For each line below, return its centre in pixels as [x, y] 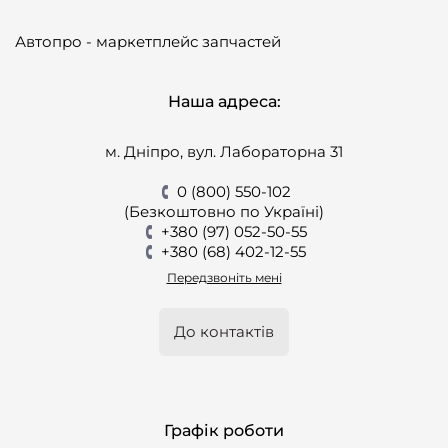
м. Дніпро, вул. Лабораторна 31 [224, 151]
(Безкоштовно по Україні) [224, 211]
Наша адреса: [224, 101]
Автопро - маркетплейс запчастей [148, 41]
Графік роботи [224, 430]
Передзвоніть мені [224, 277]
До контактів [224, 331]
